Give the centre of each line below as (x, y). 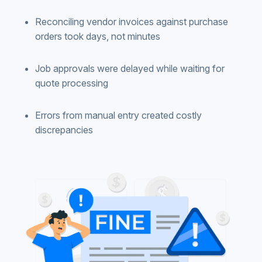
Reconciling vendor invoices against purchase (132, 21)
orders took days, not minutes (98, 36)
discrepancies (64, 130)
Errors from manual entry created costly (118, 115)
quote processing (72, 83)
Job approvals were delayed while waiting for (130, 68)
